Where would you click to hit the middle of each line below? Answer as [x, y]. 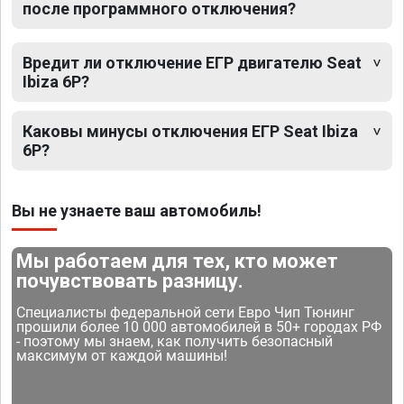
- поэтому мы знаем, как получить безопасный [175, 342]
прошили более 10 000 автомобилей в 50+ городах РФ [199, 327]
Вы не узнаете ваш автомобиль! [137, 211]
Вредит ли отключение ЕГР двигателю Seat [192, 63]
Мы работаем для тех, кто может [178, 262]
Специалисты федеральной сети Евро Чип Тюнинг [186, 313]
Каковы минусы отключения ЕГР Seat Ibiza [190, 132]
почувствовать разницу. [130, 281]
